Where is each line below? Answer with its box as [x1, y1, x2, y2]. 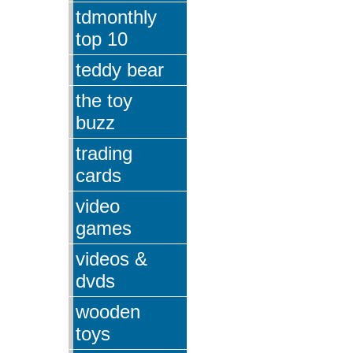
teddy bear [76, 58, 164, 80]
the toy [76, 89, 132, 111]
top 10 [76, 28, 128, 50]
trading [76, 142, 132, 164]
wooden [76, 300, 140, 322]
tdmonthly [76, 6, 157, 28]
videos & [76, 247, 147, 269]
